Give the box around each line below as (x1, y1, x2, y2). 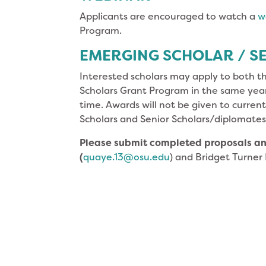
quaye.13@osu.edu (83, 150, 170, 163)
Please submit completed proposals (80, 136, 255, 149)
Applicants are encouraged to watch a (80, 9, 258, 23)
